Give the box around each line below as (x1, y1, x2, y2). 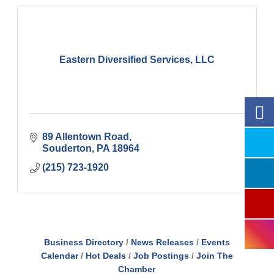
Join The (196, 251, 233, 261)
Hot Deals (85, 251, 126, 261)
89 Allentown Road (42, 131, 130, 142)
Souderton (42, 143, 92, 154)
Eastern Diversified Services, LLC (59, 54, 215, 65)
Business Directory (43, 238, 124, 247)
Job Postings (133, 251, 189, 261)
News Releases (130, 238, 194, 247)
